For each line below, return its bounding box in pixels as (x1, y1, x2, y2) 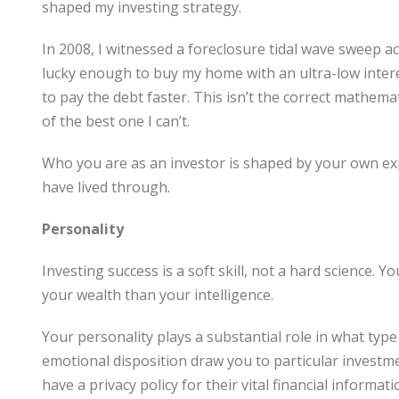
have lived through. (42, 177, 170, 197)
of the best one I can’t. (42, 111, 190, 131)
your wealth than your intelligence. (42, 285, 273, 305)
